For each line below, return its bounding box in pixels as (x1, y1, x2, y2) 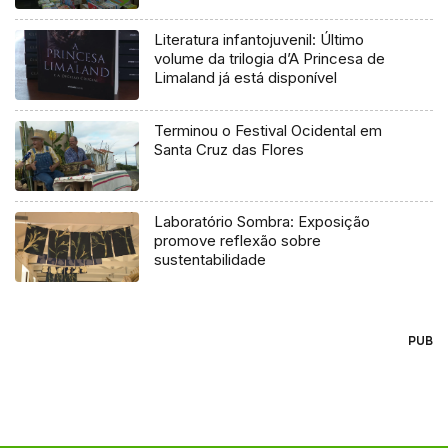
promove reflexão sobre (154, 231, 322, 251)
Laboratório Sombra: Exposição (154, 212, 371, 232)
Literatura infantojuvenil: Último (154, 30, 365, 50)
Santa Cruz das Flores (154, 140, 305, 160)
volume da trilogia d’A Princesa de (154, 49, 386, 69)
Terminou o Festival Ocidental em (154, 121, 383, 141)
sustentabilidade (154, 250, 267, 270)
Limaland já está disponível (154, 68, 338, 88)
